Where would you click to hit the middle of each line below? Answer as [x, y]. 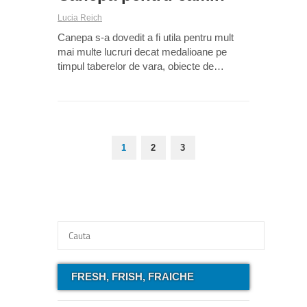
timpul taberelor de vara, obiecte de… [141, 66]
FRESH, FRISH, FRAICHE [133, 277]
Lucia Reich [80, 18]
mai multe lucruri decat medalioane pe [142, 52]
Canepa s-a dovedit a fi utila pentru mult [146, 38]
